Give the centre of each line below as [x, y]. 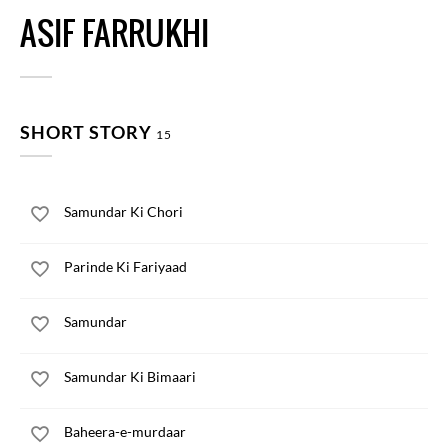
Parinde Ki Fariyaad [125, 266]
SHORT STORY [88, 132]
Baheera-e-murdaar [125, 431]
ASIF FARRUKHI [114, 33]
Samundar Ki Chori [123, 211]
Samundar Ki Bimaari [130, 376]
